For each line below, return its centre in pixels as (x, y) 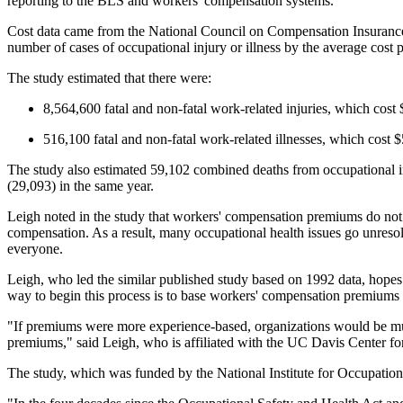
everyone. (35, 249)
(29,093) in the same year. (81, 186)
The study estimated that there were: (109, 78)
